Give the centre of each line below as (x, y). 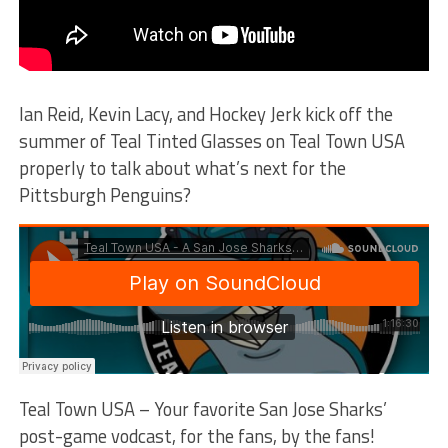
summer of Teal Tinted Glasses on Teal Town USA (211, 140)
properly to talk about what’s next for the (182, 167)
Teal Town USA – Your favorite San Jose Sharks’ (202, 408)
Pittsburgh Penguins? (104, 194)
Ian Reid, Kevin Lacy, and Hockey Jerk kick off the (205, 113)
